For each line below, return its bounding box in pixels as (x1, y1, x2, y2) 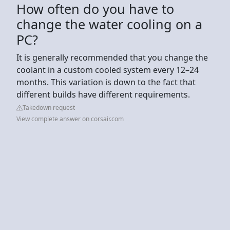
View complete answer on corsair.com (16, 114, 124, 123)
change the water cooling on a (16, 15, 202, 33)
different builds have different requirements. (16, 88, 190, 100)
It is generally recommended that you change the (16, 51, 208, 63)
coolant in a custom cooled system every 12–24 (16, 64, 199, 75)
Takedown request (23, 103, 75, 112)
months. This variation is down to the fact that (16, 76, 196, 88)
